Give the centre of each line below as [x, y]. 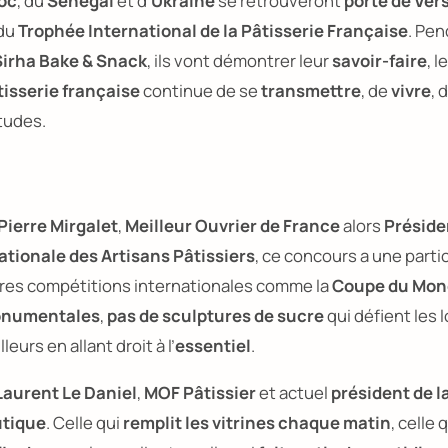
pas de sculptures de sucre [215, 315]
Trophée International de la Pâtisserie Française [213, 31]
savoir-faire [379, 61]
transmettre [311, 91]
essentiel [213, 345]
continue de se [200, 91]
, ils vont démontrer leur [239, 61]
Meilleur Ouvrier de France [232, 225]
